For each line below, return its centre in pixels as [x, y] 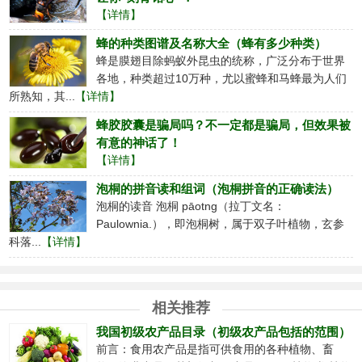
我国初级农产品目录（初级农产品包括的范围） [223, 333]
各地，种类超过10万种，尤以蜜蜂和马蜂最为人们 [221, 78]
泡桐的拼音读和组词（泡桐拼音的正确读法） [217, 189]
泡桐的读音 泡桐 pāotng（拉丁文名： [190, 207]
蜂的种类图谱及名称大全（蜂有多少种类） [211, 43]
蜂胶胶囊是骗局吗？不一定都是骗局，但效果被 [223, 126]
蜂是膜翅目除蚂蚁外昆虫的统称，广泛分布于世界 [220, 61]
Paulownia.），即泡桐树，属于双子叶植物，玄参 [220, 225]
